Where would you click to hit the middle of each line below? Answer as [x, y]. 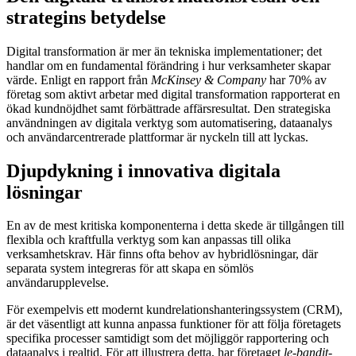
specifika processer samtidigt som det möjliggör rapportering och [168, 339]
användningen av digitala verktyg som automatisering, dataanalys [169, 122]
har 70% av [296, 79]
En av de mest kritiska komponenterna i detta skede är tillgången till [175, 226]
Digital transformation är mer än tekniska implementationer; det [164, 51]
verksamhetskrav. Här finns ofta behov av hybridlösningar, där [162, 254]
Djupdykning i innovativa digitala [143, 170]
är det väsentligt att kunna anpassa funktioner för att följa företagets [174, 324]
